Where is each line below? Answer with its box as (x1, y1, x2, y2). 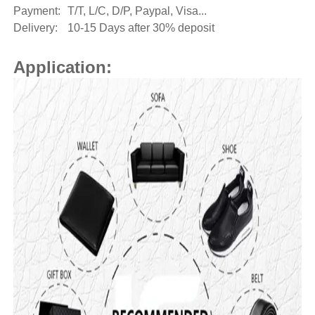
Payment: (13, 4, 60, 17)
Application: (13, 57, 112, 77)
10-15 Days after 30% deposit (67, 21, 214, 34)
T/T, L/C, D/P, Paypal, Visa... (67, 4, 207, 17)
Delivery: (13, 21, 58, 34)
